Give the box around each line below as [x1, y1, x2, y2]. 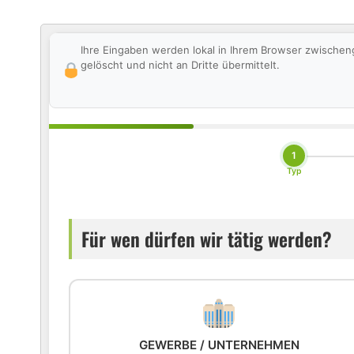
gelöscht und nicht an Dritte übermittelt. [80, 58, 280, 71]
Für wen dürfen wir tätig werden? [81, 224, 332, 253]
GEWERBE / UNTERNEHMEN [138, 337, 299, 352]
